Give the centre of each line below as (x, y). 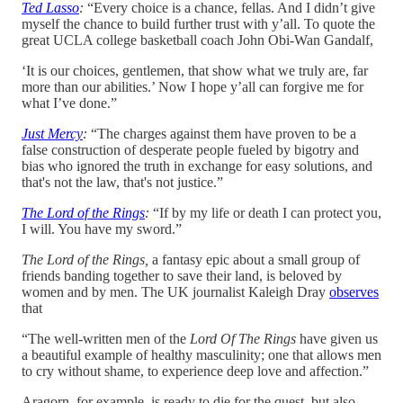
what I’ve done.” (69, 103)
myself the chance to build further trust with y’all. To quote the (198, 23)
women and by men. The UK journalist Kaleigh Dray (175, 291)
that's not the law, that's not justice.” (122, 182)
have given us (337, 338)
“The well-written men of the (106, 338)
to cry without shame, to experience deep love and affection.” (195, 371)
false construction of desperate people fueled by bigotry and (190, 149)
